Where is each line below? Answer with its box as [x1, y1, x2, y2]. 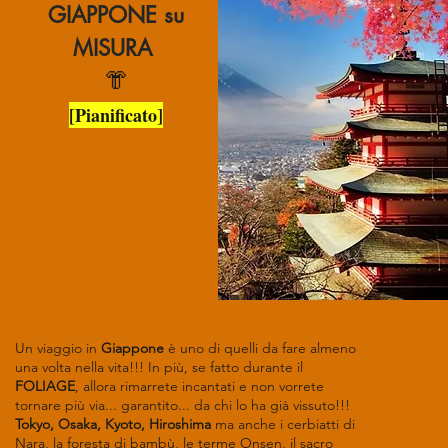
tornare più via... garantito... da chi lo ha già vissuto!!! [15, 396, 350, 414]
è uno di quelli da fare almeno [168, 339, 356, 357]
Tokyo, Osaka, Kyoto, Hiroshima [15, 415, 211, 433]
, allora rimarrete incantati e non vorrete [75, 377, 324, 395]
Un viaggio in [15, 339, 101, 357]
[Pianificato [69, 102, 157, 128]
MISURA [73, 34, 159, 62]
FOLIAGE [15, 377, 75, 395]
